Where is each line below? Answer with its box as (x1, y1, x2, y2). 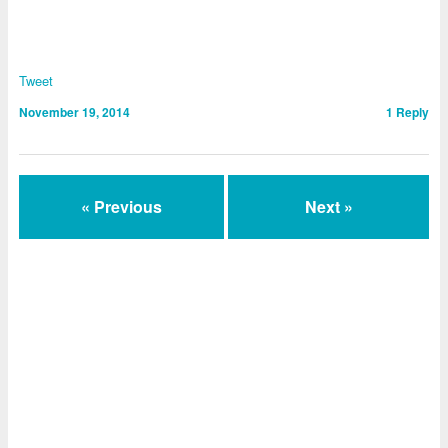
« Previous (80, 194, 162, 218)
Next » (304, 194, 353, 218)
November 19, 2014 (18, 103, 130, 121)
